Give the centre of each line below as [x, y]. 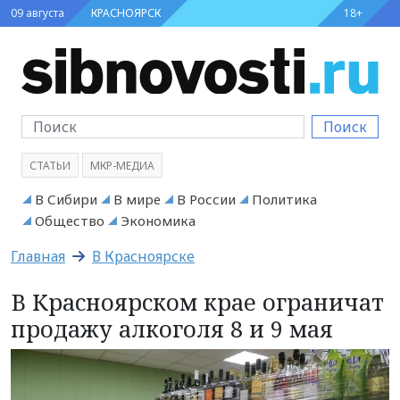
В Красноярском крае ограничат [197, 301]
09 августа [37, 13]
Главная [38, 256]
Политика [284, 199]
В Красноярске [143, 256]
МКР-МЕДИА [122, 165]
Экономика [158, 220]
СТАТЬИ [50, 165]
